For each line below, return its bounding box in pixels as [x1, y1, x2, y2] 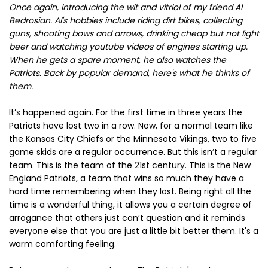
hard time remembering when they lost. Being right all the [9, 185, 251, 198]
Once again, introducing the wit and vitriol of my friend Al [9, 1, 242, 14]
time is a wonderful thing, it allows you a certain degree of [9, 199, 252, 211]
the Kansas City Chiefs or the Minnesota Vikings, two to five [9, 133, 257, 145]
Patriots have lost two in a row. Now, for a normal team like [9, 120, 253, 132]
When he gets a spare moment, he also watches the [9, 54, 226, 66]
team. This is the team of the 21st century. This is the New [9, 159, 251, 172]
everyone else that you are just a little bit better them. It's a [9, 225, 258, 237]
